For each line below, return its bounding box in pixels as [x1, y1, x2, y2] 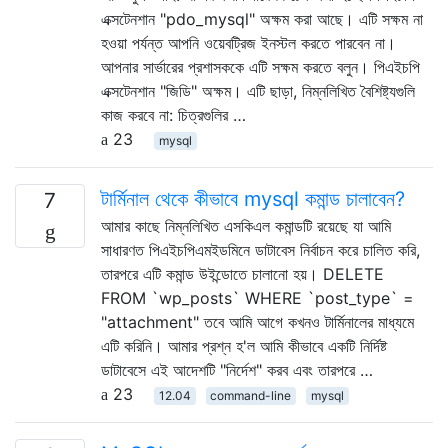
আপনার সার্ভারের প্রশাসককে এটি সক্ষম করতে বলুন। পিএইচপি [101, 56, 420, 77]
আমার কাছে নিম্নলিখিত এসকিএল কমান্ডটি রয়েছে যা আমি [101, 215, 391, 236]
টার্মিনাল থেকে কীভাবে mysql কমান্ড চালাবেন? [101, 186, 405, 211]
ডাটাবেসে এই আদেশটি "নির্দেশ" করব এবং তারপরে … [101, 359, 373, 380]
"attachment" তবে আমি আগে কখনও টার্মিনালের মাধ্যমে [101, 311, 414, 332]
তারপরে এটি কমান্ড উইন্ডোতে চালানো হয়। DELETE [101, 263, 384, 284]
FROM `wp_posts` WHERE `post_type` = [101, 287, 414, 308]
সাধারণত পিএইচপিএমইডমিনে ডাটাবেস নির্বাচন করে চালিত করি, [101, 239, 420, 260]
